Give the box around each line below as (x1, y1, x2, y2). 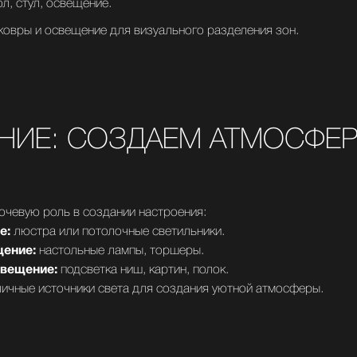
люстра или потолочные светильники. (10, 226, 225, 237)
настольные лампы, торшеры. (36, 245, 204, 257)
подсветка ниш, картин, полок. (57, 265, 229, 276)
